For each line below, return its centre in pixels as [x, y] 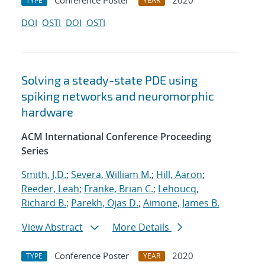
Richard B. [44, 203]
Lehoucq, [178, 189]
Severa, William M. [111, 175]
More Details [142, 227]
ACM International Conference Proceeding [116, 137]
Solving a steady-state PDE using [109, 80]
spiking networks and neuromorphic [118, 96]
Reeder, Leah [50, 189]
